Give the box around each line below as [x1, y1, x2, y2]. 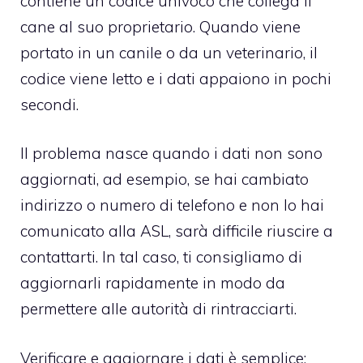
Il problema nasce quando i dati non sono [20, 143, 322, 164]
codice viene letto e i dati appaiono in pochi [20, 68, 331, 88]
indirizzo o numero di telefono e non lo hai [20, 195, 324, 216]
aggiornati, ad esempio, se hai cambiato [20, 169, 309, 190]
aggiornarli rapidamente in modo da [20, 273, 285, 293]
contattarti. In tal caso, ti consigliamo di [20, 247, 302, 267]
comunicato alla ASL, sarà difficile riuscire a [20, 221, 333, 241]
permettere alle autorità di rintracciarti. [20, 299, 297, 319]
